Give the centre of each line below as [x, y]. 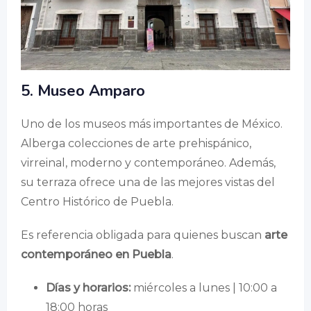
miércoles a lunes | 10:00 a [204, 287]
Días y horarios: [88, 287]
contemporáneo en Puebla [96, 254]
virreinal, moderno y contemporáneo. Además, [148, 162]
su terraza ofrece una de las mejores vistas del [148, 182]
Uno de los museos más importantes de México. [152, 124]
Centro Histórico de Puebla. [97, 201]
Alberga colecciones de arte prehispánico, [136, 143]
